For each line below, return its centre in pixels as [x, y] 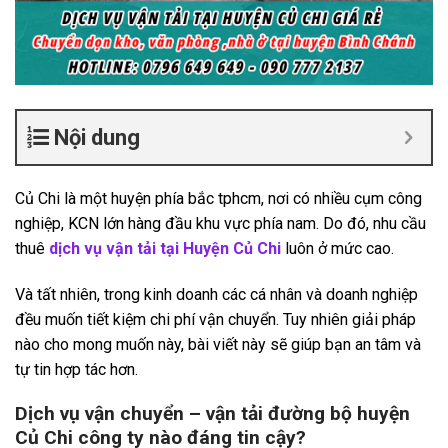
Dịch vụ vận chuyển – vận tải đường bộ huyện [212, 414]
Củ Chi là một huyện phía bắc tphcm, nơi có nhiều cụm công [218, 198]
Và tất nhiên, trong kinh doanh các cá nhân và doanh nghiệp [216, 294]
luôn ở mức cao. [341, 248]
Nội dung [97, 137]
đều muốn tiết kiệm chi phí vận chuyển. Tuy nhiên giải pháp [215, 319]
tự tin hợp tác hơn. [78, 369]
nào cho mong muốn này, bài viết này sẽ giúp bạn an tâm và [218, 344]
